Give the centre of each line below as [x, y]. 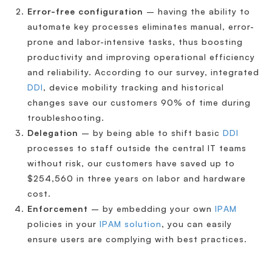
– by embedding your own [151, 208]
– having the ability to [197, 11]
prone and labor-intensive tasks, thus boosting [135, 41]
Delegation [53, 132]
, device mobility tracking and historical [134, 87]
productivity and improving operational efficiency [141, 56]
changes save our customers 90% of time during [139, 102]
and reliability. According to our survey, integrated [143, 72]
